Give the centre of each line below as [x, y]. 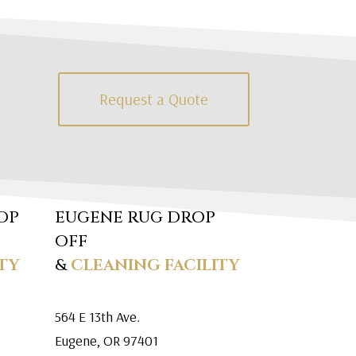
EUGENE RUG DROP [135, 218]
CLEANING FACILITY [153, 265]
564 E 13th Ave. [97, 317]
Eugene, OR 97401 [106, 341]
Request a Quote [153, 99]
